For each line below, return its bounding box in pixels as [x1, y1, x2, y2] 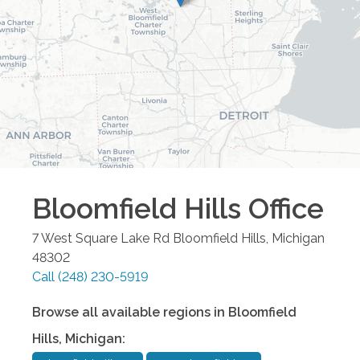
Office [241, 191, 324, 225]
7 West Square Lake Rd [32, 230, 170, 246]
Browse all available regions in [32, 304, 228, 320]
